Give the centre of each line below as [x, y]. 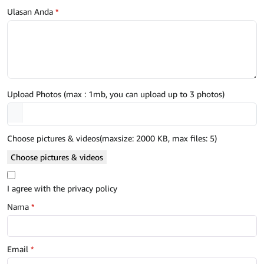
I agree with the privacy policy [62, 189]
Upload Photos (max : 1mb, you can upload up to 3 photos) [116, 94]
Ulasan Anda [31, 12]
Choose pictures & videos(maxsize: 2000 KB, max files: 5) [112, 138]
